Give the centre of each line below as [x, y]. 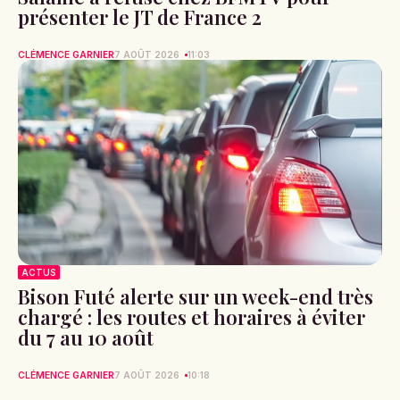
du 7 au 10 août [86, 337]
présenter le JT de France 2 [140, 17]
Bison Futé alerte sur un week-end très [196, 296]
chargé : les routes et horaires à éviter [192, 317]
